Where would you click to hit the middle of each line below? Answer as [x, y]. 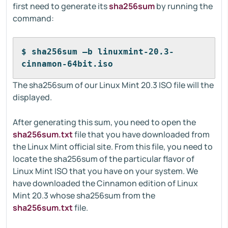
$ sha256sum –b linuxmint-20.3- [98, 52]
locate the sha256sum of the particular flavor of [104, 159]
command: [33, 18]
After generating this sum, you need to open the [104, 122]
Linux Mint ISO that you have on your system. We [105, 171]
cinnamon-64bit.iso [67, 64]
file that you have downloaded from [141, 134]
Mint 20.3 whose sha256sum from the [84, 195]
